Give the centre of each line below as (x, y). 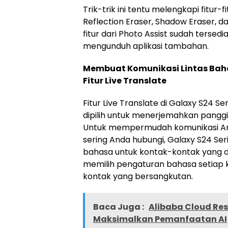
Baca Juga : (119, 207)
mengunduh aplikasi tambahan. (146, 46)
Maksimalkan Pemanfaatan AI (160, 219)
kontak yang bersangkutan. (138, 177)
